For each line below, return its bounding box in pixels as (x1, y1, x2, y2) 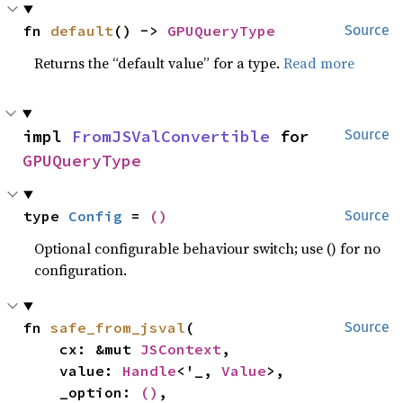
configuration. (34, 260, 128, 280)
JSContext (140, 340, 222, 358)
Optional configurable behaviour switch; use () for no (34, 238, 381, 258)
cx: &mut (59, 340, 141, 358)
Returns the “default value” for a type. (34, 53, 284, 73)
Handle (122, 362, 177, 380)
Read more (283, 53, 355, 73)
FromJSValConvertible (72, 126, 270, 147)
